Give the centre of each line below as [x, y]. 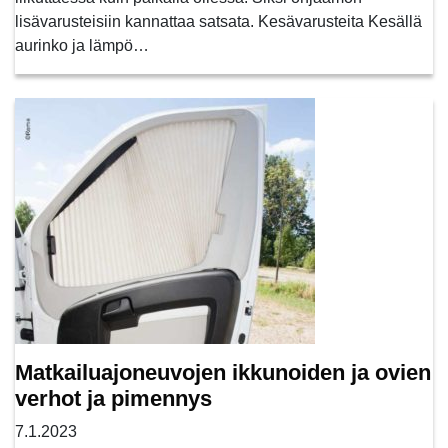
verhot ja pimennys [113, 398]
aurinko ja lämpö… [82, 45]
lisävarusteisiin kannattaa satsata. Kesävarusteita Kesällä [218, 21]
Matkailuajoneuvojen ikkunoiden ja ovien [223, 372]
